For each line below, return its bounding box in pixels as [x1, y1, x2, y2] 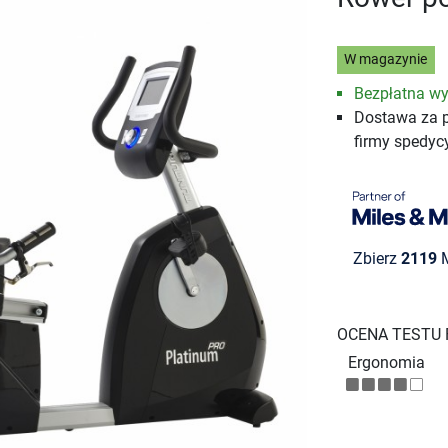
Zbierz [352, 248, 401, 268]
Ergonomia [347, 352, 425, 372]
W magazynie [344, 51, 428, 69]
